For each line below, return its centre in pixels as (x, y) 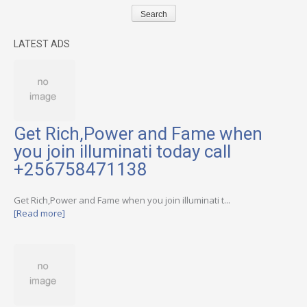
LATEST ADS (42, 44)
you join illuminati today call (122, 152)
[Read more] (39, 213)
